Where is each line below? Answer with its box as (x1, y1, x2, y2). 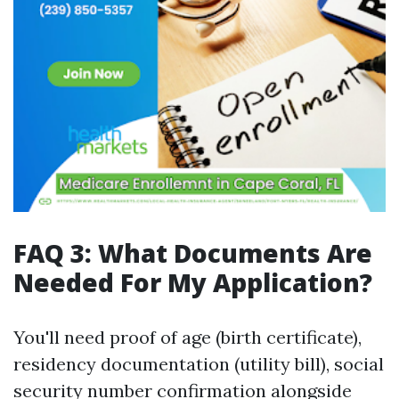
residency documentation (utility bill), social (13, 353, 384, 375)
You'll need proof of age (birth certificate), (13, 326, 362, 348)
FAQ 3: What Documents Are (13, 236, 372, 270)
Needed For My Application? (13, 265, 372, 299)
